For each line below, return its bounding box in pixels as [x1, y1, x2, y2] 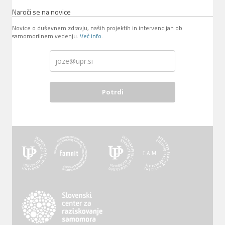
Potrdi [101, 87, 124, 96]
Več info [80, 31, 101, 41]
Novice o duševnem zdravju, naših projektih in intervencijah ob [12, 23, 182, 33]
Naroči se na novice [12, 6, 71, 18]
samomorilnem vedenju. [12, 31, 80, 41]
